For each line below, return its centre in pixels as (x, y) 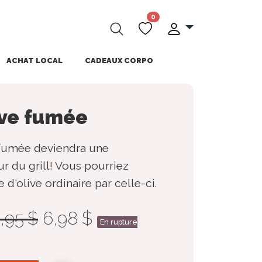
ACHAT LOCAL (34, 61)
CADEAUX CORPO (119, 61)
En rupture (119, 222)
